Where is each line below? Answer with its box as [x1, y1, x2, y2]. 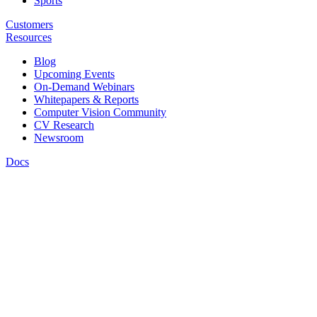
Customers [6, 18, 53, 30]
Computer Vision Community [34, 106, 166, 118]
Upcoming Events [34, 68, 115, 80]
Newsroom [34, 132, 83, 144]
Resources [6, 31, 52, 43]
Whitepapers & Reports [34, 93, 139, 105]
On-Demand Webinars [34, 81, 134, 93]
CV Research [34, 119, 94, 131]
